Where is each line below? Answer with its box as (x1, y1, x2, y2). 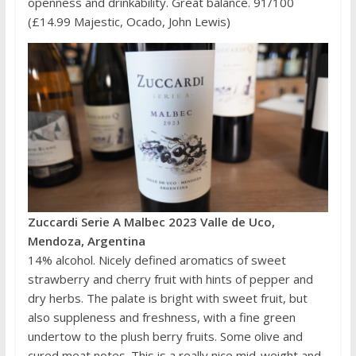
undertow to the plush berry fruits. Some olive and (27, 328, 303, 345)
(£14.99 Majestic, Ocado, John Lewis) (27, 14, 230, 30)
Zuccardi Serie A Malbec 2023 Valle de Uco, (27, 214, 275, 230)
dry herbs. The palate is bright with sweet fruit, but (27, 290, 308, 307)
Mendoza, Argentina (27, 233, 145, 250)
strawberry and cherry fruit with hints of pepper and (27, 271, 313, 288)
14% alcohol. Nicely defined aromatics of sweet (27, 252, 286, 269)
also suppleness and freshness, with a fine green (27, 309, 296, 326)
